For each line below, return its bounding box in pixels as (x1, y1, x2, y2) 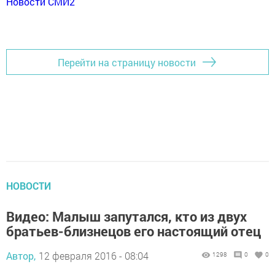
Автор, (6, 249, 36, 263)
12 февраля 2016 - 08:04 (39, 249, 149, 263)
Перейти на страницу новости (58, 55, 196, 69)
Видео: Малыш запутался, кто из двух (6, 207, 247, 226)
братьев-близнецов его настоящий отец (6, 222, 261, 241)
